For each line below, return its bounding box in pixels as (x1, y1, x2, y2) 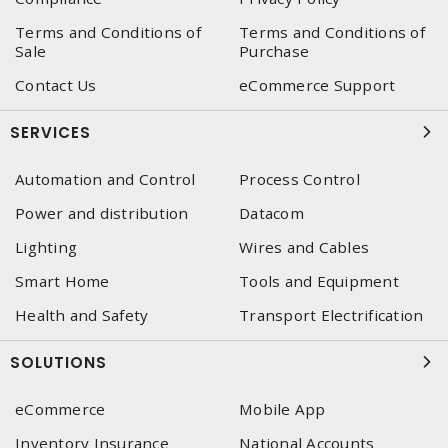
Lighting (15, 237, 77, 257)
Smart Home (15, 271, 110, 291)
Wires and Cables (239, 237, 369, 257)
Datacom (239, 203, 304, 223)
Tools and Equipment (239, 271, 399, 291)
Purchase (239, 41, 309, 61)
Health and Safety (15, 305, 149, 325)
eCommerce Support (239, 75, 396, 95)
